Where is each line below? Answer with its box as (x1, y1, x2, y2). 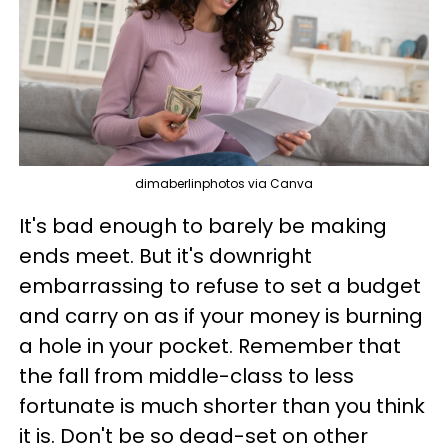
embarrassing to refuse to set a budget (19, 271, 421, 300)
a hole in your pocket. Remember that (19, 331, 401, 360)
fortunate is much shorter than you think (19, 391, 425, 420)
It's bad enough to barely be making (19, 211, 387, 240)
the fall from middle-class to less (19, 361, 354, 390)
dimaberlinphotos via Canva (135, 174, 313, 192)
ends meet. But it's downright (19, 241, 312, 270)
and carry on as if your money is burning (19, 301, 423, 330)
